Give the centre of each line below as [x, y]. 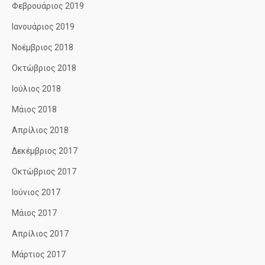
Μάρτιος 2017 [39, 254]
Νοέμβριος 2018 [43, 47]
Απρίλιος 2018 [40, 130]
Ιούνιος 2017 [36, 192]
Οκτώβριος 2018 [44, 68]
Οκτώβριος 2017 [44, 172]
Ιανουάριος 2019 [43, 27]
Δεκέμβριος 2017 [45, 151]
